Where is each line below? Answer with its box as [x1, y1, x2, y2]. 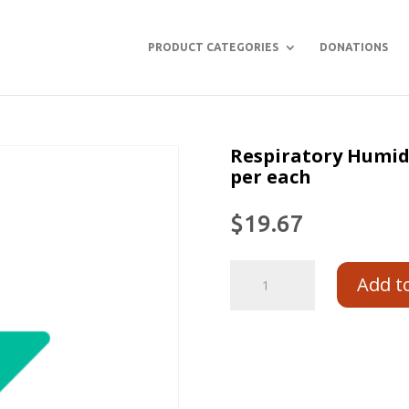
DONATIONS [320, 41, 388, 53]
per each [230, 164, 312, 189]
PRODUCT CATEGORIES [148, 41, 278, 53]
